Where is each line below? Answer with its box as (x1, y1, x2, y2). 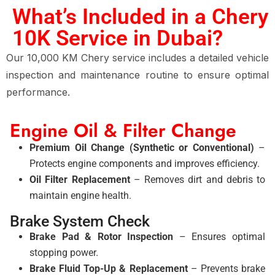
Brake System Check (10, 212, 150, 230)
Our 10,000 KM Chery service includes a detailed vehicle (6, 52, 269, 64)
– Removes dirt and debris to (130, 174, 265, 185)
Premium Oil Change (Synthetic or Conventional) (29, 142, 254, 153)
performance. (6, 86, 70, 98)
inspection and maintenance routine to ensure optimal (6, 69, 269, 81)
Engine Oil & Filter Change (10, 117, 236, 144)
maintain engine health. (29, 190, 131, 201)
